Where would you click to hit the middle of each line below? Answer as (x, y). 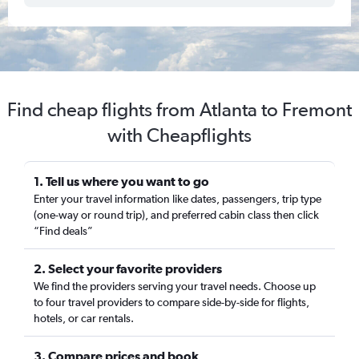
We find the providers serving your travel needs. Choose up (175, 286)
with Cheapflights (179, 135)
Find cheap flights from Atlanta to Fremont (179, 109)
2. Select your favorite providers (128, 268)
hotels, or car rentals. (84, 318)
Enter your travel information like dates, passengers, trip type (177, 199)
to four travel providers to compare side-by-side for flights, (171, 302)
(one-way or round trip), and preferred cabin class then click (176, 215)
